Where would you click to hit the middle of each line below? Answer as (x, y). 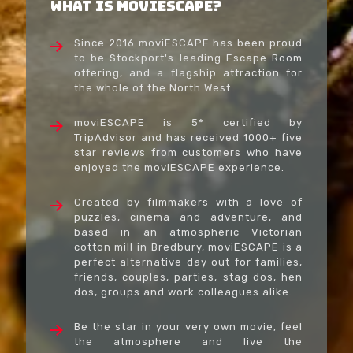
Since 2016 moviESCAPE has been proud (188, 43)
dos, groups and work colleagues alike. (183, 292)
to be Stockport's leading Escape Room (188, 58)
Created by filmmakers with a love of (188, 202)
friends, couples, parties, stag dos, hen (188, 277)
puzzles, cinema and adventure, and (188, 217)
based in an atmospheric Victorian (188, 232)
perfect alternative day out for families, (188, 262)
